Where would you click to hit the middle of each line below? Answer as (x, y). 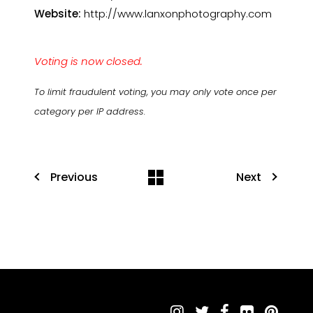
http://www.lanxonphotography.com (177, 14)
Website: (58, 14)
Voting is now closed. (89, 61)
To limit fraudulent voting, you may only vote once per (156, 92)
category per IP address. (90, 111)
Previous (74, 177)
